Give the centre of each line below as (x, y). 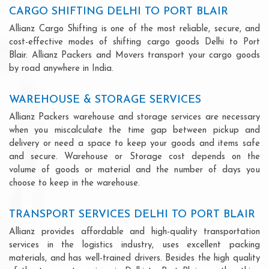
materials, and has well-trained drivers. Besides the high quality (134, 258)
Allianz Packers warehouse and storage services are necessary (134, 117)
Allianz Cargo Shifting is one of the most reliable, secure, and (134, 29)
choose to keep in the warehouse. (74, 183)
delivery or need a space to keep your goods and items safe (134, 144)
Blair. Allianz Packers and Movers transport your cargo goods (134, 55)
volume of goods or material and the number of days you (134, 170)
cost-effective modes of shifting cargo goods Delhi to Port (134, 42)
